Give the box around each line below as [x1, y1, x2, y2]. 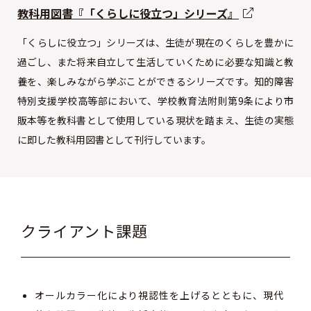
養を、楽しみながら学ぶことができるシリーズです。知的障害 [17, 74, 294, 88]
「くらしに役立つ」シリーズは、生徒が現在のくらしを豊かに [17, 35, 294, 49]
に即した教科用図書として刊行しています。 [17, 133, 211, 146]
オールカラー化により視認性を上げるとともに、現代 [34, 288, 284, 302]
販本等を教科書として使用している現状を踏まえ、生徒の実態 [17, 113, 294, 127]
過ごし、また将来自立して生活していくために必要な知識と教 [17, 55, 294, 69]
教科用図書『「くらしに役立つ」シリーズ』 [17, 5, 239, 22]
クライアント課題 [20, 219, 148, 242]
